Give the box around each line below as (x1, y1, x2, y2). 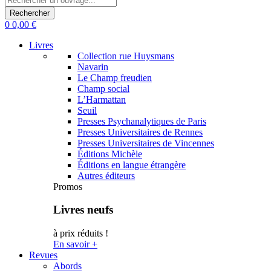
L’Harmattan (77, 94, 126, 105)
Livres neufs (53, 203, 113, 217)
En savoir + (53, 239, 97, 250)
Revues (29, 250, 57, 261)
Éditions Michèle (77, 148, 142, 159)
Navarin (77, 61, 108, 72)
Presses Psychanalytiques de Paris (77, 116, 206, 126)
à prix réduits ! (53, 228, 108, 239)
